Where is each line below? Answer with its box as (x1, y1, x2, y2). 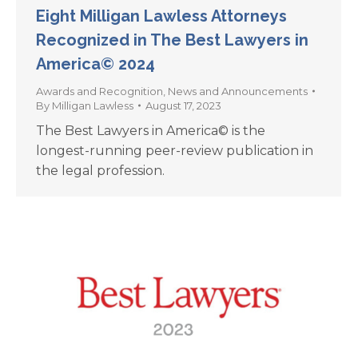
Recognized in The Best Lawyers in (36, 30, 308, 50)
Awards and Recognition (36, 85, 163, 97)
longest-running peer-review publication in (36, 143, 313, 158)
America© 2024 (36, 54, 155, 74)
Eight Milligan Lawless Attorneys (36, 6, 287, 26)
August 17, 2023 (145, 99, 221, 112)
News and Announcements (168, 85, 308, 97)
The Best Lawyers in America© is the (36, 123, 265, 138)
